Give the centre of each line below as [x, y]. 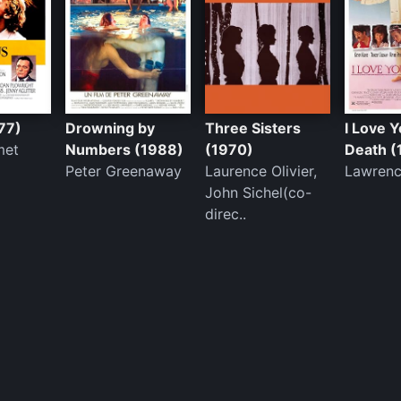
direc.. [226, 213]
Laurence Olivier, [261, 171]
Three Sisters [253, 128]
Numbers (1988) [125, 149]
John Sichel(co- [259, 192]
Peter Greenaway [124, 171]
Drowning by [111, 128]
